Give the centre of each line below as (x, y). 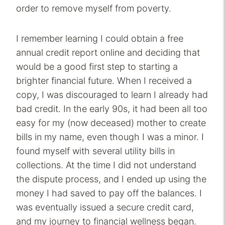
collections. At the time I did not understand (106, 165)
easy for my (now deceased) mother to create (111, 123)
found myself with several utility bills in (95, 151)
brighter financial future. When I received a (104, 81)
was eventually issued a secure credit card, (105, 207)
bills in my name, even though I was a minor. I (110, 137)
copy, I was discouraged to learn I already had (112, 95)
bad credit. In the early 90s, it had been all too (112, 109)
